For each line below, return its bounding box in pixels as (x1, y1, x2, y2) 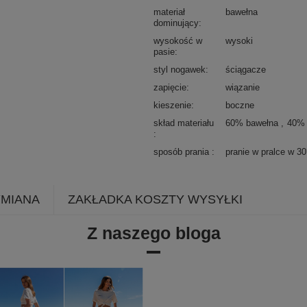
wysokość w (153, 35, 202, 46)
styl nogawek (153, 64, 206, 75)
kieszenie (153, 99, 191, 110)
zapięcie (153, 82, 186, 93)
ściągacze (225, 64, 266, 75)
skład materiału (153, 117, 214, 128)
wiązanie (225, 82, 260, 93)
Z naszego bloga (86, 223, 221, 243)
